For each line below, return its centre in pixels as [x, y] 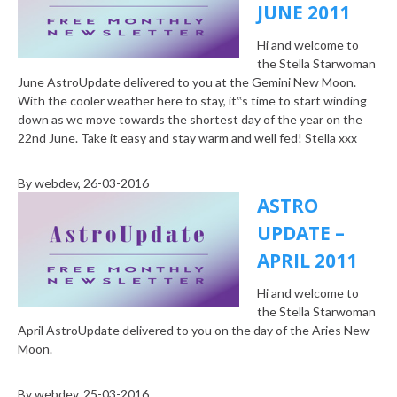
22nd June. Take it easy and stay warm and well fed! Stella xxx [187, 138]
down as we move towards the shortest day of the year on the [190, 120]
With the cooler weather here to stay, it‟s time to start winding [192, 101]
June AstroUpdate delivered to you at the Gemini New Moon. [187, 82]
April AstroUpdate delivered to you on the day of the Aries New [194, 331]
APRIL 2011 [307, 261]
